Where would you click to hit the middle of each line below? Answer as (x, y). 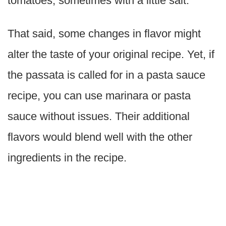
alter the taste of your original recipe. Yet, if (111, 54)
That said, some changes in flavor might (104, 34)
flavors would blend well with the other (100, 137)
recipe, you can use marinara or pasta (99, 96)
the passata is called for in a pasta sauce (106, 75)
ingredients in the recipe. (67, 158)
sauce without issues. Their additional (99, 117)
